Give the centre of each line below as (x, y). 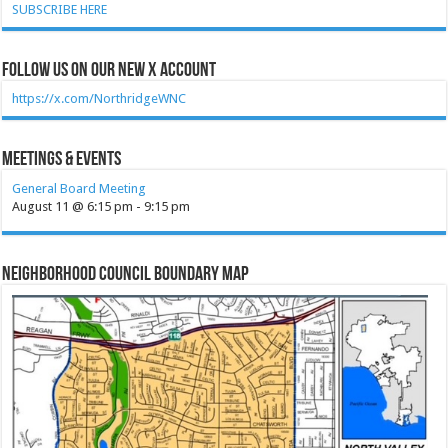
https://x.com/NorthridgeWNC (99, 98)
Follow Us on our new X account (109, 70)
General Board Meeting (79, 188)
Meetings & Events (62, 159)
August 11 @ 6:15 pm (73, 206)
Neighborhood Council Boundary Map (126, 274)
